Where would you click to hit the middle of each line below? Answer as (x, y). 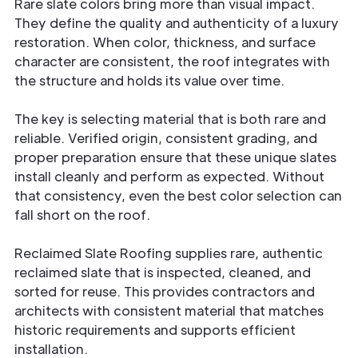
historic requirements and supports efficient (155, 329)
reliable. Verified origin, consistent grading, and (166, 137)
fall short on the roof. (82, 214)
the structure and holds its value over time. (149, 80)
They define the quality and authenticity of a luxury (177, 22)
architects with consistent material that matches (169, 310)
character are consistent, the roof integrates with (172, 61)
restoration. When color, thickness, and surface (165, 42)
